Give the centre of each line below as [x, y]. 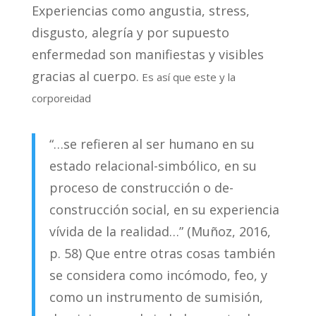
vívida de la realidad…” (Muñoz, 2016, [160, 231]
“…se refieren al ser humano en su [152, 144]
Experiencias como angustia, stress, [140, 10]
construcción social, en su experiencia [164, 209]
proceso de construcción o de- [141, 187]
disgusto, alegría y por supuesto [130, 32]
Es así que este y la [187, 77]
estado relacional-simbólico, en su [153, 165]
